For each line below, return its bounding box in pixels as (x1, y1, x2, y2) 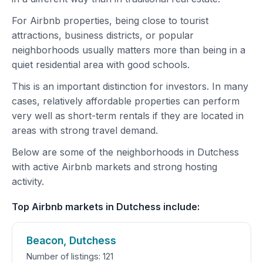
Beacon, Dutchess (26, 234, 116, 247)
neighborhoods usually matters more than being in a (12, 44, 245, 56)
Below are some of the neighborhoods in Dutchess (12, 146, 239, 158)
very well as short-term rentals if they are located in (12, 110, 244, 122)
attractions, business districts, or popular (12, 29, 194, 41)
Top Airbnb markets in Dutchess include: (12, 201, 200, 213)
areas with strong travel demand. (12, 124, 158, 136)
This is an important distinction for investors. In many (12, 80, 248, 92)
